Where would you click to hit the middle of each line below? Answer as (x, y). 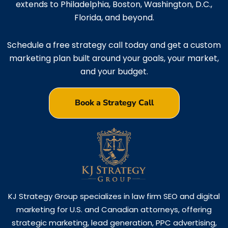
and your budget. (114, 72)
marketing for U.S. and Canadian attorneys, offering (114, 209)
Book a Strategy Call (114, 103)
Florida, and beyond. (114, 18)
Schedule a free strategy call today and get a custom (114, 45)
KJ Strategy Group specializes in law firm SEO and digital (114, 196)
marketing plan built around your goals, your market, (114, 59)
